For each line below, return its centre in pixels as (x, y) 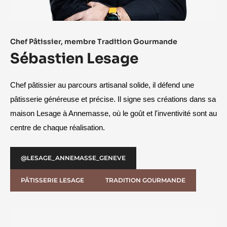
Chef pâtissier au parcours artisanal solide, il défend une (102, 85)
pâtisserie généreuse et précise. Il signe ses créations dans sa (113, 99)
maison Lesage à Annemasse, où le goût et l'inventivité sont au (113, 113)
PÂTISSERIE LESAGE (52, 180)
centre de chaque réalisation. (58, 127)
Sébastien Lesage (74, 58)
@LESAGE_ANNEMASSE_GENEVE (73, 158)
